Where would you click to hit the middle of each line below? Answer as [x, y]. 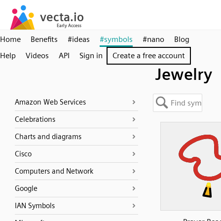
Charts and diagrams [48, 137]
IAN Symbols [35, 206]
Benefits [44, 39]
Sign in [91, 55]
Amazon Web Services [50, 102]
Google [26, 188]
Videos [37, 55]
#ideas [79, 39]
